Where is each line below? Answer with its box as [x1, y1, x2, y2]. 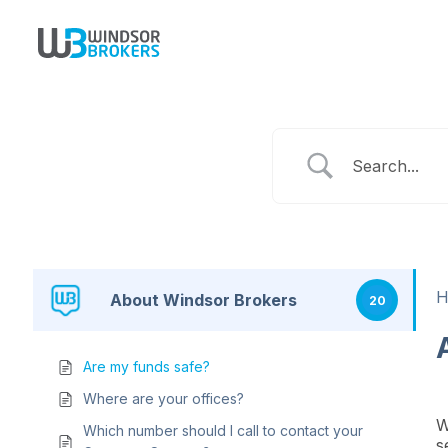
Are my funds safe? [83, 358, 210, 375]
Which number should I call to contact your [83, 422, 363, 439]
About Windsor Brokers [110, 290, 297, 310]
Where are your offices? [83, 390, 244, 407]
